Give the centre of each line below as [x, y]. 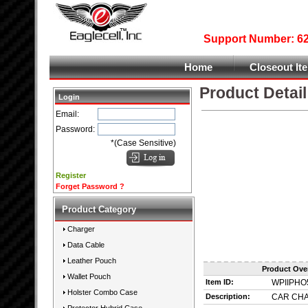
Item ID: [220, 282]
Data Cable [86, 245]
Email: [67, 114]
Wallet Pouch [89, 276]
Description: [228, 296]
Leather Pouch [92, 261]
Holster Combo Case [102, 292]
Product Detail [253, 93]
